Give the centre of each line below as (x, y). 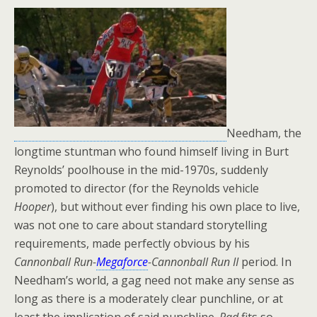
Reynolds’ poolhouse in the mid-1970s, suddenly (141, 170)
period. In (265, 262)
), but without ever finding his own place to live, (175, 207)
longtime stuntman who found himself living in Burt (151, 151)
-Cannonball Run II (193, 262)
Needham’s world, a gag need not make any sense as (154, 280)
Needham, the (264, 133)
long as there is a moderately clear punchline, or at (149, 299)
